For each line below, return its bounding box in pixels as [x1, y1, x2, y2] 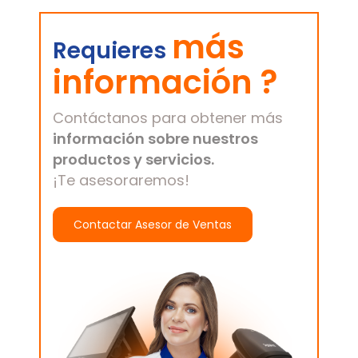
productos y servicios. [53, 149, 214, 170]
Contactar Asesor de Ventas [74, 217, 232, 233]
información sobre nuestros [53, 129, 258, 149]
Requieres [53, 35, 172, 67]
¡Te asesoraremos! [53, 170, 189, 191]
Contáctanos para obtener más [53, 108, 283, 129]
